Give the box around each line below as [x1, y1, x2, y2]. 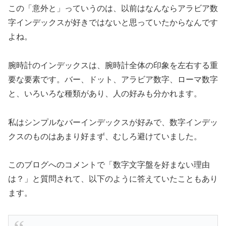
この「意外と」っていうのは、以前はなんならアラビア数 [8, 4, 218, 13]
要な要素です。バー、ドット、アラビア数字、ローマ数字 [8, 75, 218, 84]
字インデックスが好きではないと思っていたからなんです [8, 18, 218, 27]
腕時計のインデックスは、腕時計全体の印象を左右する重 [8, 61, 218, 70]
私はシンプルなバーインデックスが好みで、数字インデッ [8, 118, 218, 127]
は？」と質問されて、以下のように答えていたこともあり [8, 175, 218, 184]
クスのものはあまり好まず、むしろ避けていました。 [8, 132, 202, 141]
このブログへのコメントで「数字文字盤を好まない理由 [8, 160, 210, 169]
